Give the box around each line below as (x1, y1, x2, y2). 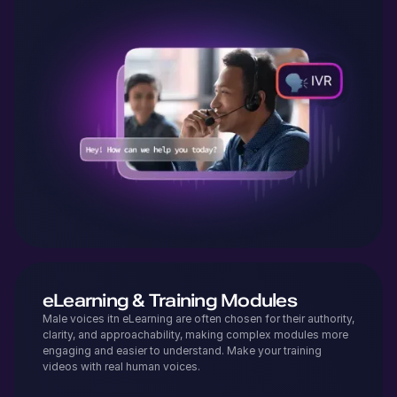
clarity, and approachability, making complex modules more (43, 327, 348, 341)
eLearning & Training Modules (43, 289, 297, 311)
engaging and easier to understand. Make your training (43, 343, 322, 357)
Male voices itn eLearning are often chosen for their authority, (43, 311, 354, 325)
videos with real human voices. (43, 359, 200, 373)
